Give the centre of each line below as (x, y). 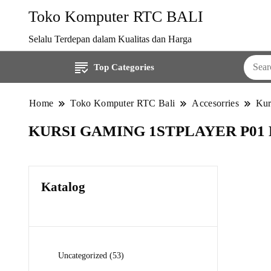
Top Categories (124, 67)
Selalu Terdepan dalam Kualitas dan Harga (110, 39)
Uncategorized (83, 255)
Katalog (63, 187)
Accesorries (215, 103)
